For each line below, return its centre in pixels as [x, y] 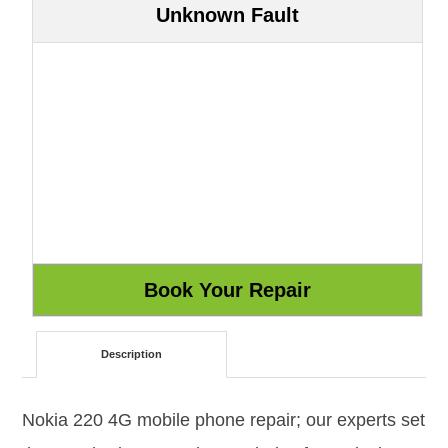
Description [132, 354]
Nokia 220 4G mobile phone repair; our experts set [223, 419]
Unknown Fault [227, 14]
